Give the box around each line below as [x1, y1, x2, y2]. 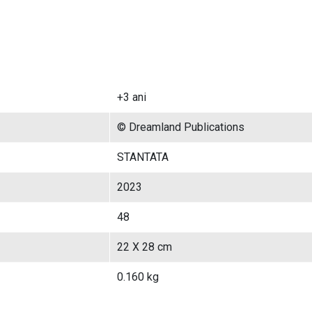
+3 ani [117, 90, 146, 104]
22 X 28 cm [117, 240, 172, 253]
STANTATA [117, 150, 169, 164]
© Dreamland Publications [117, 120, 244, 134]
